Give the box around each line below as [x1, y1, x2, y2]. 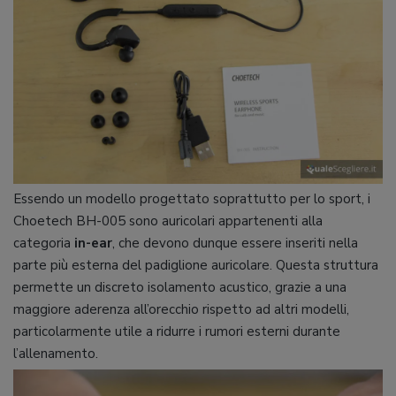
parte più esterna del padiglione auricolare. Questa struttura [13, 255, 378, 274]
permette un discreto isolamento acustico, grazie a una [13, 278, 346, 296]
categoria [13, 233, 74, 252]
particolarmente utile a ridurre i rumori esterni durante [13, 322, 340, 340]
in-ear [74, 233, 112, 252]
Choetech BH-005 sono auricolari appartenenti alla [13, 211, 323, 230]
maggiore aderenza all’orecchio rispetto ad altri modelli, [13, 300, 349, 318]
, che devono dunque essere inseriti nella [112, 233, 358, 252]
